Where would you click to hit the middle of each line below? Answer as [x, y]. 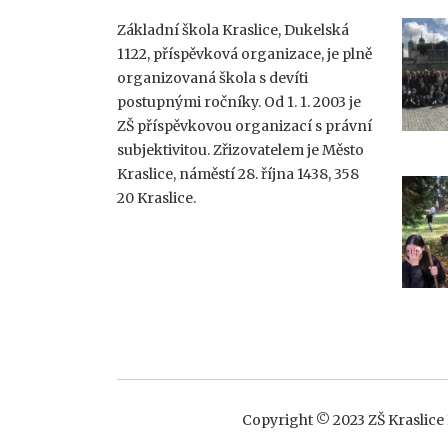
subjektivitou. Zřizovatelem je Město [240, 150]
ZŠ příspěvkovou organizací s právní [244, 126]
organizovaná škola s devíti [212, 78]
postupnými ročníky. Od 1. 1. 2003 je [239, 102]
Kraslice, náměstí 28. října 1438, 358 [238, 174]
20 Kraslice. [156, 198]
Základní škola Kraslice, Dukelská [233, 30]
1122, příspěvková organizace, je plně [244, 54]
